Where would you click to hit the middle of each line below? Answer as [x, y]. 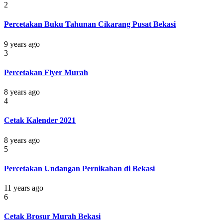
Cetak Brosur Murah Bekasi [52, 217]
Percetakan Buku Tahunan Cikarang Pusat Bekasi [90, 24]
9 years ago [22, 44]
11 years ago [24, 188]
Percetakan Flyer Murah [46, 72]
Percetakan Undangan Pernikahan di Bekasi [79, 168]
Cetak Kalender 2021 [40, 120]
